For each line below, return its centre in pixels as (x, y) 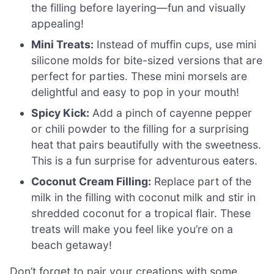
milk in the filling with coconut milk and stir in (144, 197)
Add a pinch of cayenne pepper (171, 113)
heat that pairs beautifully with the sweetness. (146, 144)
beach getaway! (72, 245)
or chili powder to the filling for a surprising (140, 128)
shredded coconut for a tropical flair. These (141, 213)
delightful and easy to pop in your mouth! (135, 92)
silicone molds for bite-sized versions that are (147, 60)
